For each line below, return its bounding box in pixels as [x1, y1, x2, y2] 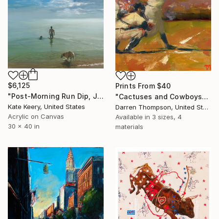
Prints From [115, 81, 157, 90]
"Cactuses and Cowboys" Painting [202, 92, 209, 101]
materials [115, 122, 143, 131]
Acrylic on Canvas [8, 112, 64, 121]
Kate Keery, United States [8, 103, 85, 111]
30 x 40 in [8, 122, 40, 131]
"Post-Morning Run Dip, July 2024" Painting [97, 92, 104, 101]
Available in [115, 112, 152, 121]
